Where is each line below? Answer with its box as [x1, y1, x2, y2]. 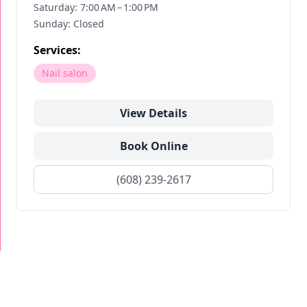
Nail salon [42, 66, 88, 79]
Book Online [119, 138, 188, 153]
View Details [120, 106, 187, 121]
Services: [34, 42, 81, 58]
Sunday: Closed [34, 17, 104, 30]
